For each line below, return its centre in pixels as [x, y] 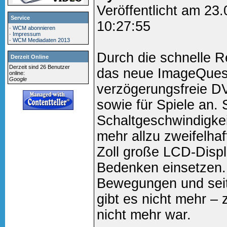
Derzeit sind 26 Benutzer [40, 67]
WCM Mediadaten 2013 [42, 40]
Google [18, 79]
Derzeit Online [29, 57]
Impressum [27, 34]
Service [20, 17]
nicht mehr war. [144, 215]
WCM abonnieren [34, 28]
